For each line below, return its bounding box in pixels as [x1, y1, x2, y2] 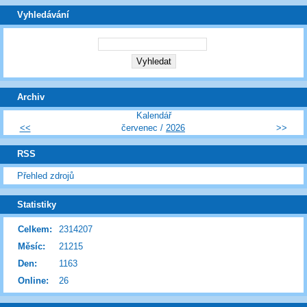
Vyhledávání [17, 10, 69, 21]
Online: [18, 275, 49, 286]
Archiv [17, 91, 45, 102]
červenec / [121, 122, 166, 133]
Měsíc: [18, 241, 45, 252]
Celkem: [18, 224, 52, 235]
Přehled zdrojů [17, 170, 74, 181]
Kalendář [136, 110, 171, 121]
